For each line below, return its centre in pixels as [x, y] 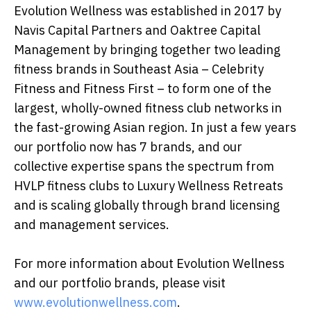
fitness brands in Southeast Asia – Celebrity [139, 69]
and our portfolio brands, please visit [120, 283]
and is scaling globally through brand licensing [147, 205]
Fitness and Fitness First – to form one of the [143, 89]
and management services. [92, 225]
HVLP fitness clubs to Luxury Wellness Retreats [149, 186]
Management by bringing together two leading [147, 50]
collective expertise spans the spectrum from [144, 167]
